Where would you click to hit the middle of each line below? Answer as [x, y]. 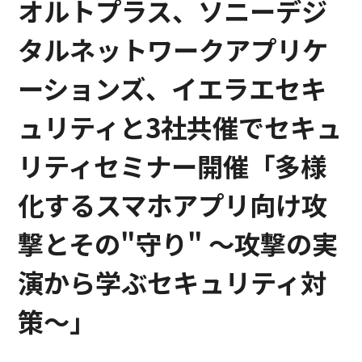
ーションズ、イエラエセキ [173, 88]
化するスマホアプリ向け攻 [173, 204]
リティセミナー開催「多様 [173, 165]
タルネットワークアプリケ [173, 49]
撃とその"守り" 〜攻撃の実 [178, 243]
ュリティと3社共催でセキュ [180, 126]
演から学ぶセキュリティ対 [173, 282]
